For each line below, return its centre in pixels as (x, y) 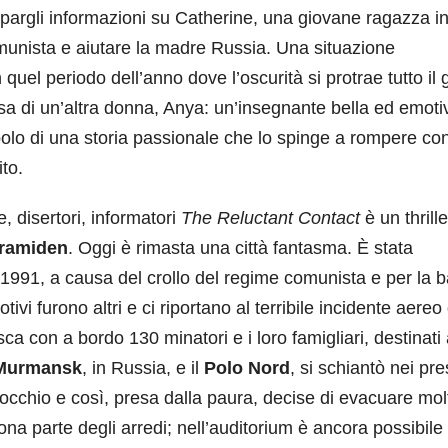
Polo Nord (247, 368)
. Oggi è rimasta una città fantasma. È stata (240, 248)
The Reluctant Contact (273, 218)
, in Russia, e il (143, 368)
